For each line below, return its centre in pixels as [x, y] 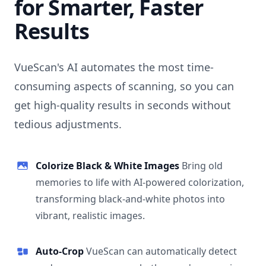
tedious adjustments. [68, 124]
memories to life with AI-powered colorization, [140, 182]
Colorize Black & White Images [109, 165]
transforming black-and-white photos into [130, 199]
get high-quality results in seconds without [123, 105]
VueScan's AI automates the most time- [114, 67]
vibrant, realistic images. [90, 215]
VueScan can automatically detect [161, 251]
